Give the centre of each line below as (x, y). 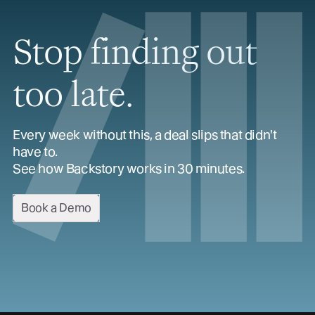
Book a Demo (57, 207)
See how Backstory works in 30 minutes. (129, 168)
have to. (35, 151)
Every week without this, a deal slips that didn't (145, 134)
